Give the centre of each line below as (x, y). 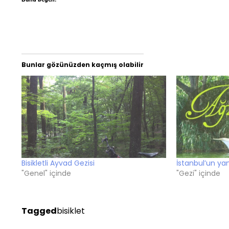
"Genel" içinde (46, 174)
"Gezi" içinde (198, 174)
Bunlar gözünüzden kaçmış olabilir (83, 64)
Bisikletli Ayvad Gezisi (58, 163)
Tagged (39, 211)
